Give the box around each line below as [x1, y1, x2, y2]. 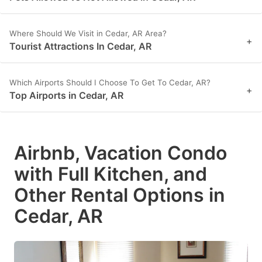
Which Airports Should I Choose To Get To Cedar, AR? [9, 78, 211, 88]
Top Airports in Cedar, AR [9, 89, 123, 102]
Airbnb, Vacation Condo [14, 142, 227, 165]
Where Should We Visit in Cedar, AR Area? [9, 29, 167, 39]
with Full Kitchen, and [14, 163, 207, 186]
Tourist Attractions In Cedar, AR [9, 40, 151, 53]
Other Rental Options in [14, 184, 225, 207]
